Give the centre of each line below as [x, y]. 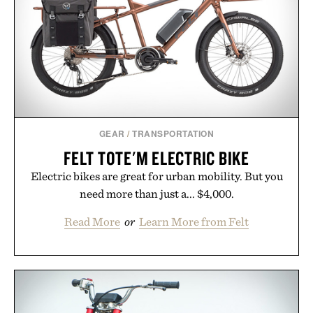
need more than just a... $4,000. [156, 194]
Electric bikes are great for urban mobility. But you [156, 176]
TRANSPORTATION [173, 134]
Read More [92, 222]
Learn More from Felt [194, 222]
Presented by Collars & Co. [156, 34]
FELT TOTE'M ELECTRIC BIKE [156, 158]
